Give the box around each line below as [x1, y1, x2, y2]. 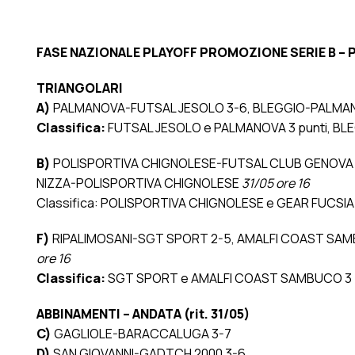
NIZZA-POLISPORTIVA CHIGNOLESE [36, 174, 239, 193]
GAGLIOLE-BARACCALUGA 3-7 [53, 325, 231, 343]
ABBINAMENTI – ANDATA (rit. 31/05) [36, 305, 250, 323]
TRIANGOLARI [36, 79, 125, 97]
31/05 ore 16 [239, 174, 310, 193]
